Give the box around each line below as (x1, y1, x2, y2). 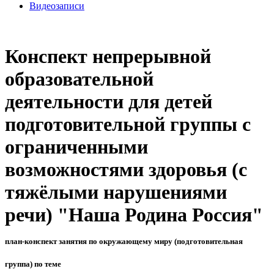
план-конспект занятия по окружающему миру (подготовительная (5, 237, 243, 246)
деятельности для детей (5, 91, 212, 113)
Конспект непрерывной (5, 45, 211, 68)
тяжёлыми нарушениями (5, 181, 227, 204)
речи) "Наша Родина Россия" (5, 204, 263, 226)
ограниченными (5, 136, 148, 158)
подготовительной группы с (5, 113, 251, 136)
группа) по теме (5, 259, 61, 269)
